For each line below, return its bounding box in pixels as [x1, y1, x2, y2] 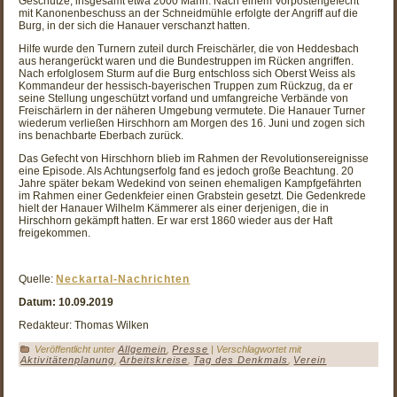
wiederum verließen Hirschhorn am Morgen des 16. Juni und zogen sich [19, 116, 366, 129]
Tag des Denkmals [193, 354, 289, 365]
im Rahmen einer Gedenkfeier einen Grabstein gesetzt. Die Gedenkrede [19, 189, 367, 202]
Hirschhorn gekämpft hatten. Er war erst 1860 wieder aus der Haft [19, 214, 333, 227]
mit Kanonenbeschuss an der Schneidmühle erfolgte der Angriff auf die [19, 6, 359, 19]
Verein [293, 354, 327, 365]
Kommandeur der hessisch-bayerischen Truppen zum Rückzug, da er [19, 79, 354, 92]
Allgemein [118, 343, 167, 354]
